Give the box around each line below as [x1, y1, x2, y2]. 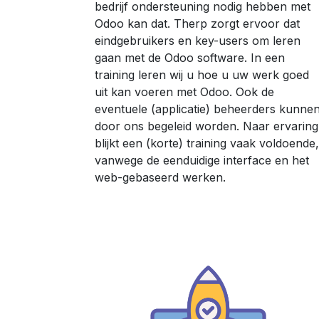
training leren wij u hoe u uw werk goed [95, 68, 309, 83]
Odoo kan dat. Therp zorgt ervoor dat [95, 16, 300, 31]
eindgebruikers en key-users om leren [95, 33, 300, 48]
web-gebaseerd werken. [95, 170, 226, 185]
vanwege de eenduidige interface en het [95, 153, 309, 168]
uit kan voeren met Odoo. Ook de [95, 85, 274, 100]
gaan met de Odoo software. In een [95, 51, 285, 66]
